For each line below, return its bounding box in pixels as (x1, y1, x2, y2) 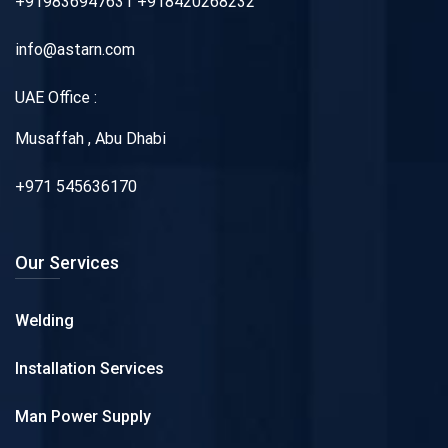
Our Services (15, 251, 119, 273)
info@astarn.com (15, 39, 135, 59)
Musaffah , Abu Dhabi (15, 128, 166, 148)
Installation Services (15, 358, 164, 378)
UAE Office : (15, 87, 97, 107)
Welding (15, 310, 74, 330)
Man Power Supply (15, 406, 151, 426)
